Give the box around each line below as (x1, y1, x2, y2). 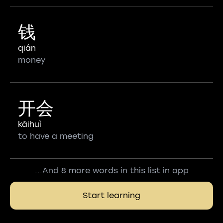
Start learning (83, 191, 140, 200)
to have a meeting (18, 131, 94, 141)
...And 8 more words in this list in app (34, 166, 189, 175)
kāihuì (18, 119, 41, 129)
